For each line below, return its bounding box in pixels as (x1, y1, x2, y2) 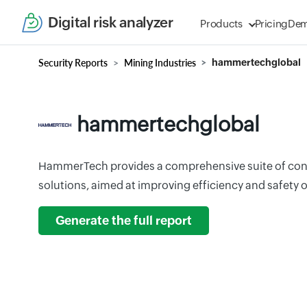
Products (200, 18, 243, 29)
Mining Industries (124, 57, 196, 69)
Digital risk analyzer (48, 14, 173, 31)
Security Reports (38, 57, 108, 69)
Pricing (254, 18, 288, 29)
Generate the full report (56, 214, 192, 228)
